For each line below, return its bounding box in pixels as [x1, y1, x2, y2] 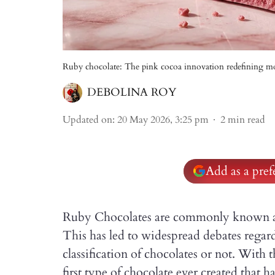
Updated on [63, 113, 112, 126]
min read [228, 113, 265, 126]
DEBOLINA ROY [87, 85, 176, 100]
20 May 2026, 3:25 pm [117, 113, 209, 126]
